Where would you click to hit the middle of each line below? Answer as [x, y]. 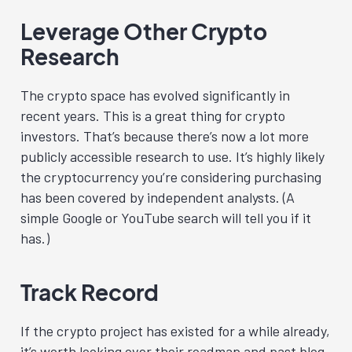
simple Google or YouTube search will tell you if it [166, 218]
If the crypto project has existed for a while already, [175, 331]
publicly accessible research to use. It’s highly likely [172, 156]
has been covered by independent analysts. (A [158, 197]
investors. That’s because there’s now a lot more [165, 136]
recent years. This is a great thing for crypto [153, 115]
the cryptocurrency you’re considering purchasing [171, 177]
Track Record [90, 292]
